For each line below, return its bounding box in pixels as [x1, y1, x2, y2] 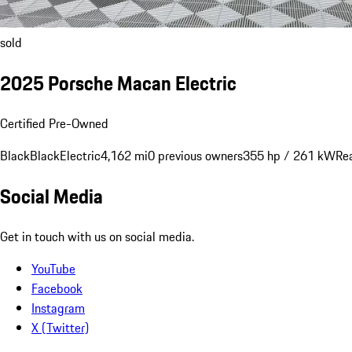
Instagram [31, 298, 85, 317]
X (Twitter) [31, 317, 89, 337]
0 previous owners [148, 145, 243, 165]
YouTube [31, 258, 75, 278]
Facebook [31, 278, 82, 298]
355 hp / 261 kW [243, 145, 335, 165]
